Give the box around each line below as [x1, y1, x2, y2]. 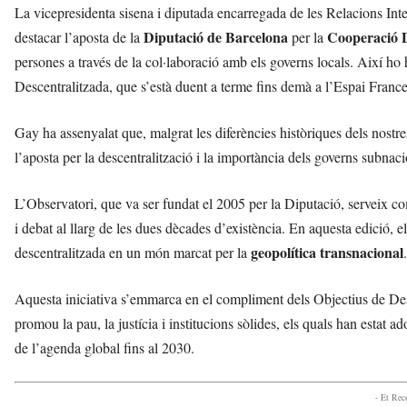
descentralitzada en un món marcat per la [15, 243, 251, 263]
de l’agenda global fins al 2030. [15, 338, 194, 358]
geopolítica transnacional [251, 242, 403, 263]
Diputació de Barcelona [144, 26, 288, 48]
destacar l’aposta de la [15, 27, 144, 47]
